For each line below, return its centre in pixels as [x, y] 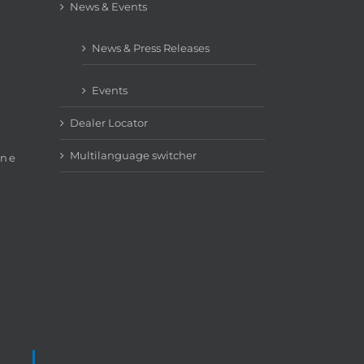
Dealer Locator [108, 123]
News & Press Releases [150, 48]
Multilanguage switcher [133, 156]
